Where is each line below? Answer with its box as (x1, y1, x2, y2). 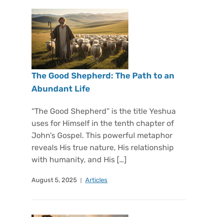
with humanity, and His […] (31, 155, 126, 164)
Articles (85, 176, 108, 184)
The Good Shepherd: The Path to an (31, 71, 174, 80)
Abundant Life (31, 84, 90, 93)
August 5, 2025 (31, 176, 77, 184)
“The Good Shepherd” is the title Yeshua (31, 107, 176, 116)
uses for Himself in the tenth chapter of (31, 119, 174, 128)
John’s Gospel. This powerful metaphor (31, 131, 172, 140)
